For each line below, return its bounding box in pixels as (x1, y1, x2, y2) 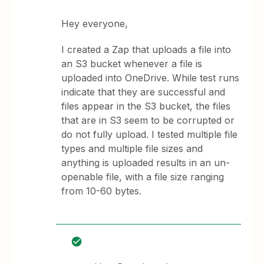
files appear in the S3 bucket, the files (61, 100, 231, 112)
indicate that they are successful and (61, 86, 226, 98)
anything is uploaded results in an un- (61, 157, 230, 169)
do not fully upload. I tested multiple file (61, 128, 238, 140)
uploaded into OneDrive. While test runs (61, 72, 240, 84)
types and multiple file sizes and (61, 143, 203, 154)
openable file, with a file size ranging (61, 171, 225, 183)
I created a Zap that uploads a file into (61, 44, 232, 55)
